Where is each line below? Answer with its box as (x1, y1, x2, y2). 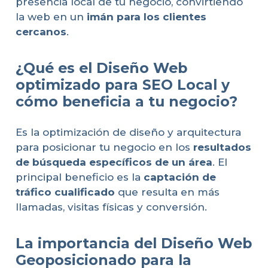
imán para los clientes (86, 10, 206, 23)
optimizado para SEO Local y (15, 75, 230, 93)
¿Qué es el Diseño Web (15, 59, 187, 77)
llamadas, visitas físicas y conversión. (15, 201, 207, 214)
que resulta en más (114, 186, 220, 199)
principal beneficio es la (15, 171, 144, 184)
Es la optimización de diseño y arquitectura (15, 126, 241, 139)
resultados (193, 141, 251, 154)
